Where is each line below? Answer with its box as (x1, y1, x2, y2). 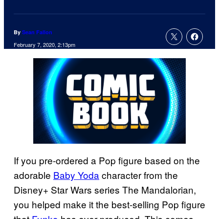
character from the (99, 168, 178, 181)
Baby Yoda (53, 168, 99, 181)
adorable (14, 168, 53, 181)
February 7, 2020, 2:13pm (14, 41, 75, 49)
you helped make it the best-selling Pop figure (14, 197, 205, 211)
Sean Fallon (22, 28, 52, 36)
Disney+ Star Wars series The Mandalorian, (14, 182, 196, 196)
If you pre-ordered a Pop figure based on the (14, 153, 200, 167)
